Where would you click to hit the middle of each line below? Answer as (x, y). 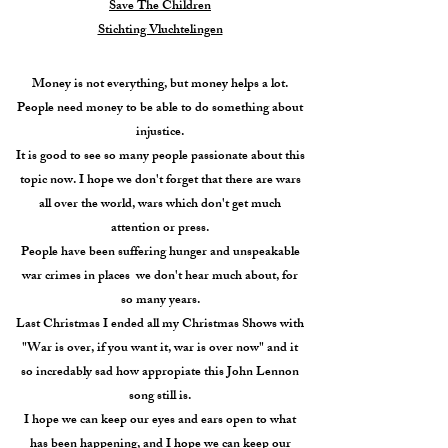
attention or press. (160, 229)
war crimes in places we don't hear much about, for (160, 277)
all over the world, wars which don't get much (160, 205)
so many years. (160, 301)
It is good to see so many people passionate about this (160, 157)
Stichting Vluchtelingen (160, 31)
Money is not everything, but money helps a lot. (160, 85)
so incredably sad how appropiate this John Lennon (160, 373)
